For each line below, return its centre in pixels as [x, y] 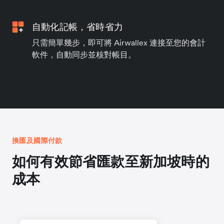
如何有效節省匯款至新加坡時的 [111, 162]
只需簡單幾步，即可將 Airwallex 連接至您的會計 [119, 43]
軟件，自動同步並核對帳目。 [84, 55]
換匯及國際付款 [37, 141]
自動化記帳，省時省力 [77, 27]
